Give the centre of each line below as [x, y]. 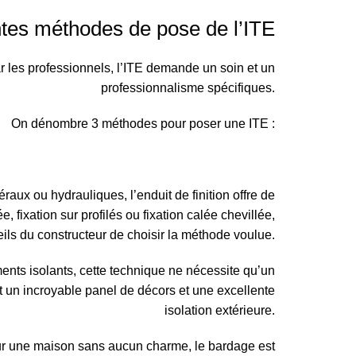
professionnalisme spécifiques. [188, 88]
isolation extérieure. [220, 310]
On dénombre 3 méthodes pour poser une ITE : [143, 124]
